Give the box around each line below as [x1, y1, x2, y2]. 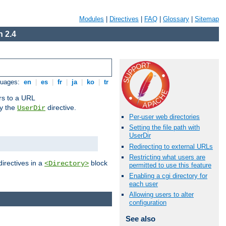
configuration [129, 199, 166, 207]
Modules [79, 15, 104, 23]
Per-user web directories [129, 113, 200, 121]
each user [129, 180, 158, 188]
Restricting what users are [129, 153, 205, 161]
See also [125, 214, 155, 223]
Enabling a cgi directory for [129, 172, 207, 180]
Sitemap [195, 15, 219, 23]
